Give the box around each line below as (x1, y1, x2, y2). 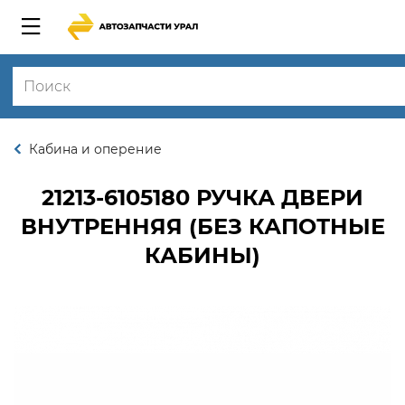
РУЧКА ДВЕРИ (190, 184, 363, 211)
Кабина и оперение (29, 141, 162, 157)
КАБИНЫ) (145, 242, 260, 268)
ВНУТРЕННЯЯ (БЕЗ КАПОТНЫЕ (20, 213, 385, 240)
